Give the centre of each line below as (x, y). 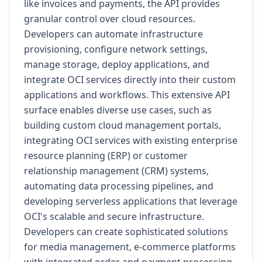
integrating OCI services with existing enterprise (131, 140)
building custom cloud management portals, (123, 125)
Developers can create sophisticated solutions (126, 232)
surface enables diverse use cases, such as (118, 110)
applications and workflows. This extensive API (127, 95)
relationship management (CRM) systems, (116, 171)
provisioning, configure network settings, (116, 49)
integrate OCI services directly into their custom (130, 80)
